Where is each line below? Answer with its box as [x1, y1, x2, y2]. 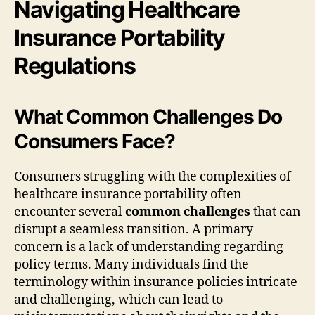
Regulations [14, 51, 136, 79]
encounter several [14, 203, 125, 220]
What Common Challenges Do [14, 104, 282, 129]
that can [250, 203, 301, 220]
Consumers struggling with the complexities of [14, 168, 291, 185]
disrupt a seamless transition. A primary [14, 221, 253, 238]
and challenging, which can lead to [14, 291, 223, 308]
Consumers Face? [14, 129, 175, 153]
